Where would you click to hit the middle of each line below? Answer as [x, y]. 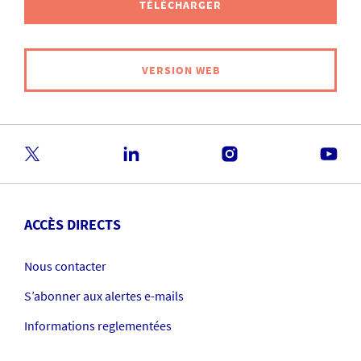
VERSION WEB [180, 70]
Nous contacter [65, 266]
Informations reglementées [98, 326]
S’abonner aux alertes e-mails [104, 296]
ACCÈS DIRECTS [73, 225]
